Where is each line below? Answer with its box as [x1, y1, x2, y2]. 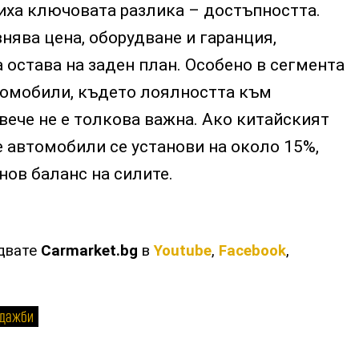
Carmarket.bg [40, 241, 138, 260]
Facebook [218, 241, 286, 260]
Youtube [153, 241, 212, 260]
